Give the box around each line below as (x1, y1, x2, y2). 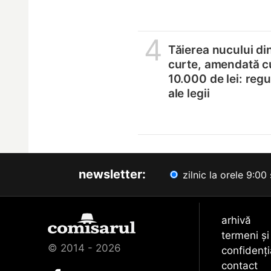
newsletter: (79, 166, 146, 181)
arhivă (221, 214, 252, 226)
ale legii (168, 86, 210, 100)
